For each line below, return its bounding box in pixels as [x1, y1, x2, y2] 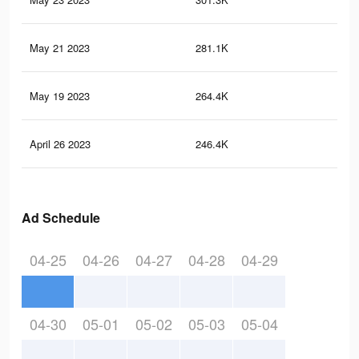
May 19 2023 [30, 88, 90, 104]
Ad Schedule [22, 208, 100, 228]
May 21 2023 [30, 40, 90, 56]
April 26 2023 [30, 136, 91, 152]
